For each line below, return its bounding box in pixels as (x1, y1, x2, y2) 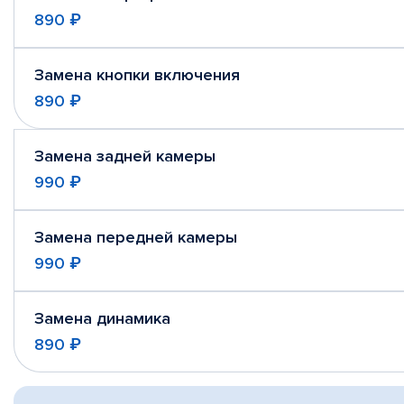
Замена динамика (34, 308, 170, 328)
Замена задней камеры (34, 146, 216, 166)
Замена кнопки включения (34, 65, 240, 85)
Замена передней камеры (34, 227, 237, 247)
